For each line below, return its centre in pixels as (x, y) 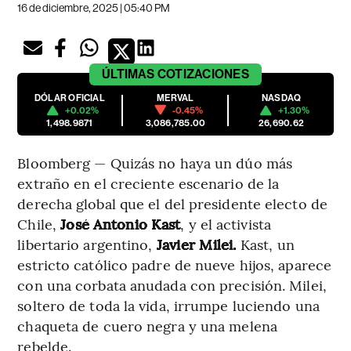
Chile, (37, 223)
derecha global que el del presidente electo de (172, 203)
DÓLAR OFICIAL (69, 98)
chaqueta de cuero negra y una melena (147, 325)
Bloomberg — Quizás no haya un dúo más (155, 162)
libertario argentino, (87, 244)
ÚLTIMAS (128, 74)
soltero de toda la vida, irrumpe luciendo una (168, 305)
